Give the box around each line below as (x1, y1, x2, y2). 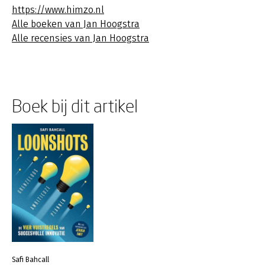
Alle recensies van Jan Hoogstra (12, 33, 149, 44)
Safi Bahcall (12, 256, 49, 264)
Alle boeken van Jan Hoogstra (12, 18, 140, 30)
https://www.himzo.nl (12, 4, 104, 15)
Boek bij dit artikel (12, 95, 138, 116)
